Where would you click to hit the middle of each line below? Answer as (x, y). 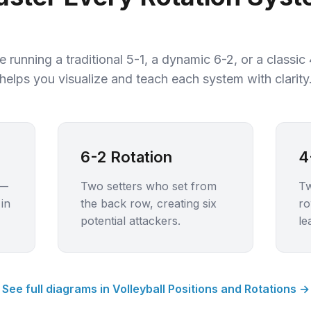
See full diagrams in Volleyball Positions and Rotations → (155, 289)
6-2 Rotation (126, 157)
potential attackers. (130, 221)
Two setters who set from (148, 186)
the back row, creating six (148, 203)
